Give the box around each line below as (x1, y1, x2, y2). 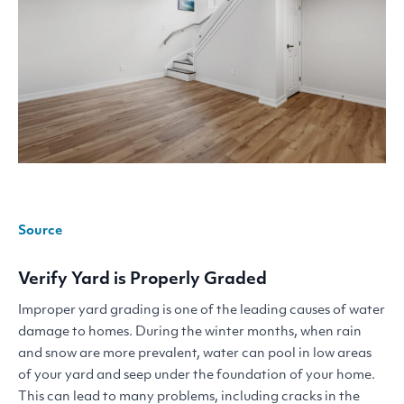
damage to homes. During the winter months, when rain (18, 325, 362, 339)
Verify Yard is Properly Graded (18, 271, 267, 289)
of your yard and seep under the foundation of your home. (18, 368, 375, 382)
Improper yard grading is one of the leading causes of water (18, 303, 385, 317)
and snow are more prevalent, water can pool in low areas (18, 346, 372, 361)
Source (18, 225, 62, 238)
